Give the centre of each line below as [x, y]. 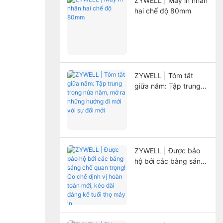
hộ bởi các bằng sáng [169, 161]
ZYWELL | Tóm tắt [164, 75]
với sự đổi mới [157, 117]
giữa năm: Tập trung [167, 86]
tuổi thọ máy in [158, 203]
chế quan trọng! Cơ [166, 171]
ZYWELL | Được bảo [167, 150]
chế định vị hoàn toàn [169, 182]
